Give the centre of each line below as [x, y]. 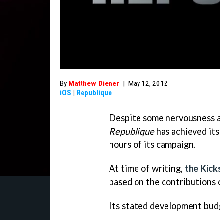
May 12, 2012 [148, 83]
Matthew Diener [94, 83]
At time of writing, [147, 168]
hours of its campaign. [152, 144]
